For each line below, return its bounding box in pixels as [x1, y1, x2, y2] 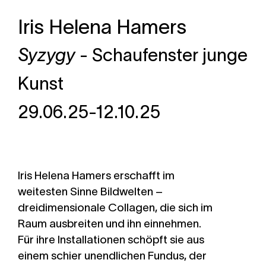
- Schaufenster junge [75, 45, 248, 65]
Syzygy [18, 45, 75, 65]
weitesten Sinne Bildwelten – [18, 185, 163, 198]
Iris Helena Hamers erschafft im [18, 169, 175, 182]
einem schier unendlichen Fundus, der [18, 249, 207, 262]
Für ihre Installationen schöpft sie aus [18, 233, 204, 246]
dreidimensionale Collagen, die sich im [18, 201, 213, 214]
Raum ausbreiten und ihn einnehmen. [18, 217, 201, 230]
